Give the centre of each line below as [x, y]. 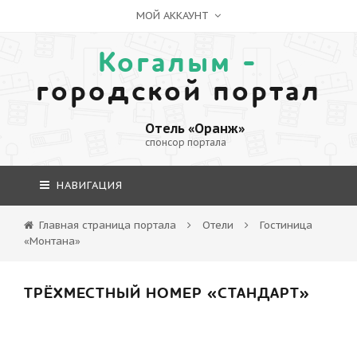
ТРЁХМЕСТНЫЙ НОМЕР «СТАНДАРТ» [167, 294]
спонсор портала [185, 142]
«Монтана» [52, 241]
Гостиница [286, 225]
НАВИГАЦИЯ [88, 185]
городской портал [178, 92]
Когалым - [178, 63]
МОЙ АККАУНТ [174, 16]
